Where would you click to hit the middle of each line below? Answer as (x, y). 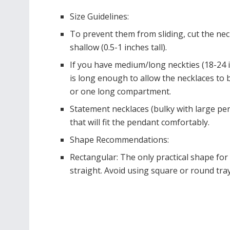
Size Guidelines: (100, 16)
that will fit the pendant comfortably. (140, 122)
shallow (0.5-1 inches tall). (119, 47)
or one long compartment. (121, 91)
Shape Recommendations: (120, 139)
